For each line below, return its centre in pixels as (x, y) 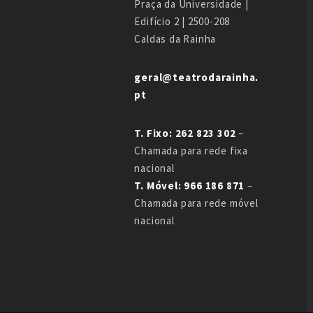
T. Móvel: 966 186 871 (190, 185)
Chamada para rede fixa (191, 151)
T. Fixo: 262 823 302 (185, 133)
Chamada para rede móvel (196, 203)
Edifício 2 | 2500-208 (182, 21)
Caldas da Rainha (175, 39)
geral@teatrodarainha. (197, 77)
